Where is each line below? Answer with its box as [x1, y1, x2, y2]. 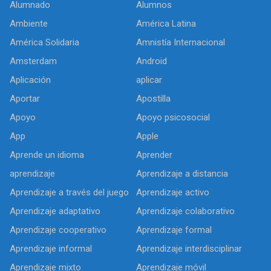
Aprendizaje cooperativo [10, 224, 106, 236]
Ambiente [10, 18, 48, 30]
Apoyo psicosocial [136, 112, 210, 123]
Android [136, 56, 167, 67]
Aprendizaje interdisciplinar [136, 243, 242, 255]
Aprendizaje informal [10, 243, 92, 255]
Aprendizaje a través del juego [10, 187, 129, 198]
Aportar [10, 93, 40, 105]
